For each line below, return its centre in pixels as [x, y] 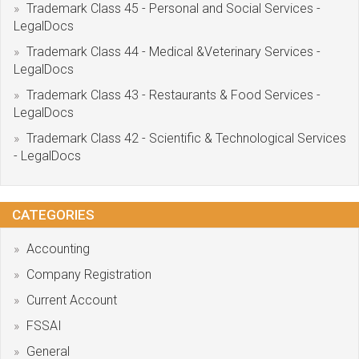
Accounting [58, 249]
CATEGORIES [53, 215]
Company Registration [89, 274]
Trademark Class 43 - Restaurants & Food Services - [173, 95]
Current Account [72, 300]
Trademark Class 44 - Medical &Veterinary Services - [173, 52]
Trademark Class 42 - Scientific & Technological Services [186, 138]
